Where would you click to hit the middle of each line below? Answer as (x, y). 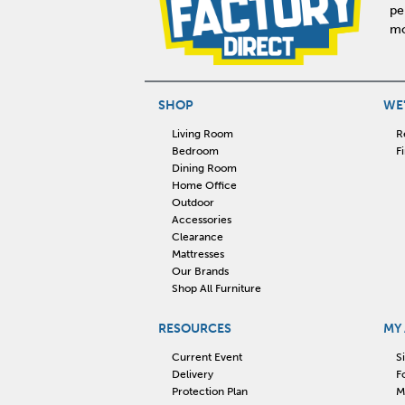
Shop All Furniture (216, 288)
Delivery (192, 374)
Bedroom (195, 151)
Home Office (204, 185)
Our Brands (200, 271)
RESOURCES (195, 329)
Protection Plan (209, 391)
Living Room (202, 133)
